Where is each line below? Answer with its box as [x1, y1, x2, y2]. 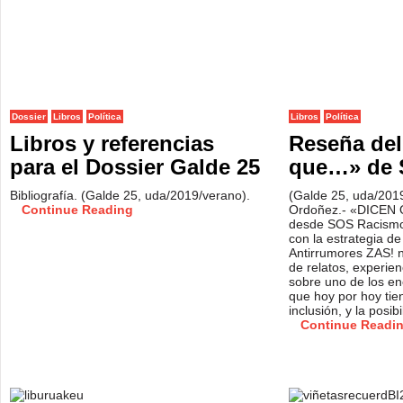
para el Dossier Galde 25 [10, 155, 260, 179]
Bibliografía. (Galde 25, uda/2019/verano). [10, 188, 254, 202]
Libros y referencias [10, 131, 214, 156]
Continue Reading [22, 202, 133, 217]
